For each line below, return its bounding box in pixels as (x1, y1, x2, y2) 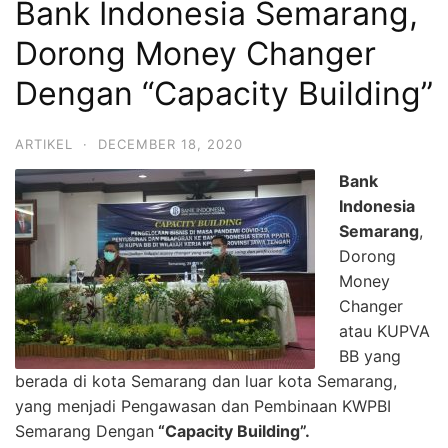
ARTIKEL (15, 135, 73, 152)
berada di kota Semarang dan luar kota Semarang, (15, 370, 397, 391)
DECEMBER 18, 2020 (98, 135, 243, 152)
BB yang (339, 345, 401, 366)
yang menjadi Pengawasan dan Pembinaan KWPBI (15, 395, 396, 416)
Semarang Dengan (15, 420, 154, 441)
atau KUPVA (339, 320, 430, 341)
